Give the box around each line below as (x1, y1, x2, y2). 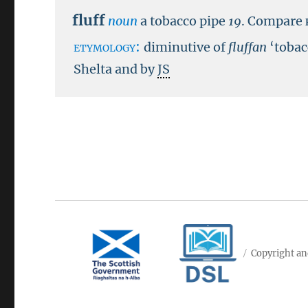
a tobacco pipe (140, 13, 226, 29)
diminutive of (144, 39, 229, 55)
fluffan (228, 39, 270, 55)
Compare (247, 13, 306, 29)
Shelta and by (74, 61, 158, 77)
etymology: (74, 38, 144, 55)
